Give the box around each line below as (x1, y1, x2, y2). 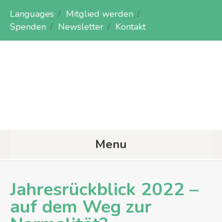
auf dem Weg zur (10, 195, 152, 219)
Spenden (10, 21, 46, 33)
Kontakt (115, 21, 146, 33)
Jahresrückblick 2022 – (10, 177, 199, 202)
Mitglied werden (66, 8, 133, 20)
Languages (10, 8, 54, 20)
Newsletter (58, 21, 104, 33)
